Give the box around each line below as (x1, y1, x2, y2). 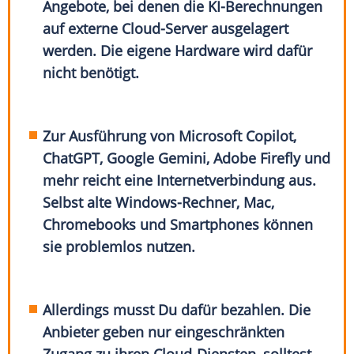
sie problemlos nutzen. (43, 237, 200, 257)
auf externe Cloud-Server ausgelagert (43, 19, 289, 39)
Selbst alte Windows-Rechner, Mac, (43, 193, 275, 213)
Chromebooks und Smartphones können (43, 215, 314, 235)
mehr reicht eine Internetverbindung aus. (43, 171, 317, 190)
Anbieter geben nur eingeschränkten (43, 322, 285, 342)
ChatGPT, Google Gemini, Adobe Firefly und (43, 149, 331, 168)
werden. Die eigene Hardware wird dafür (43, 41, 313, 61)
